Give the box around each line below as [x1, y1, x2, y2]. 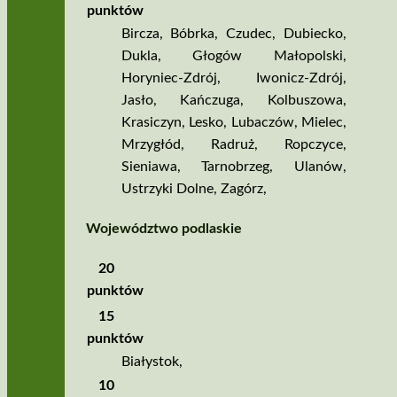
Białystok [121, 354, 179, 370]
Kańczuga [180, 93, 241, 108]
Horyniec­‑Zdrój [121, 71, 217, 86]
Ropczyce [284, 137, 343, 152]
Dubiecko [283, 27, 343, 42]
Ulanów [293, 160, 343, 175]
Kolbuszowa [267, 93, 343, 108]
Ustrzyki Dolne [121, 182, 214, 197]
